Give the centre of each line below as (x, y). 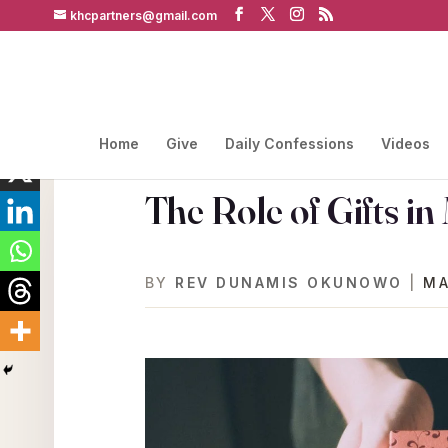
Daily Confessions (289, 143)
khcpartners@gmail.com (143, 15)
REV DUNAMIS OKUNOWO (289, 282)
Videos (405, 143)
